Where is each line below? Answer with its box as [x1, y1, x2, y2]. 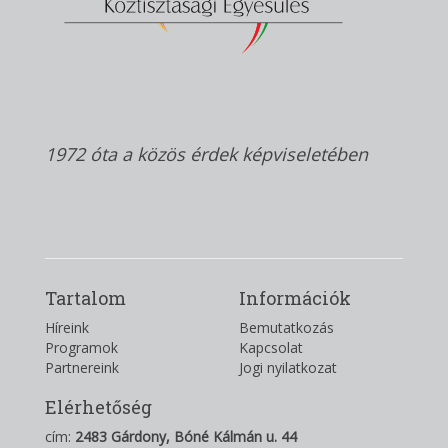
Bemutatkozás [239, 318, 334, 337]
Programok [45, 338, 118, 357]
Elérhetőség [45, 395, 152, 419]
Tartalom [45, 286, 126, 310]
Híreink [45, 318, 89, 337]
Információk [239, 286, 351, 310]
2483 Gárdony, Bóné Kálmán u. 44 [75, 427, 297, 446]
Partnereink [45, 358, 119, 377]
